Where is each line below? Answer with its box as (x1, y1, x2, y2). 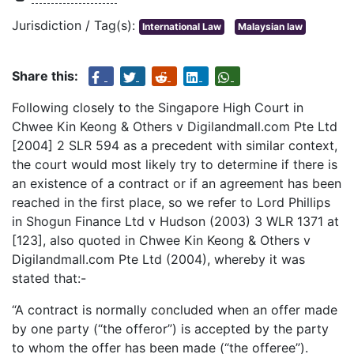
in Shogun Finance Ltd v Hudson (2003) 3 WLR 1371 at (12, 213, 339, 230)
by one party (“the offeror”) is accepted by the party (12, 321, 329, 337)
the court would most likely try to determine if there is (12, 156, 337, 173)
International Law (142, 21, 221, 33)
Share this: (12, 68, 78, 85)
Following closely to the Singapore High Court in (12, 100, 303, 116)
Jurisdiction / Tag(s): (12, 17, 139, 34)
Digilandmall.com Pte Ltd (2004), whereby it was (12, 251, 305, 268)
